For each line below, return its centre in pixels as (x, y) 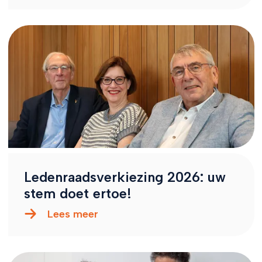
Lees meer (73, 214)
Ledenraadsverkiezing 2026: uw (125, 177)
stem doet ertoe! (77, 194)
